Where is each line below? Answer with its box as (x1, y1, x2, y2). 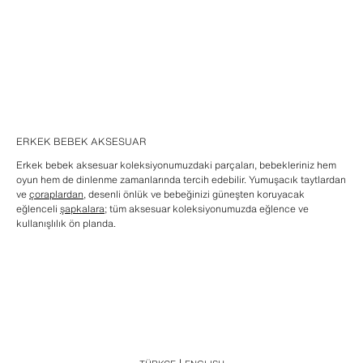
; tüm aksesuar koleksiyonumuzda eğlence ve (105, 202, 309, 216)
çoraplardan (29, 187, 83, 201)
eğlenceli (16, 202, 60, 216)
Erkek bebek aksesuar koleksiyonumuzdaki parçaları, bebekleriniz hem (16, 158, 336, 172)
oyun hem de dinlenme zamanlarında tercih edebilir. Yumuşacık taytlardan (16, 173, 346, 186)
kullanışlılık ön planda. (16, 216, 116, 230)
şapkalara (60, 202, 105, 216)
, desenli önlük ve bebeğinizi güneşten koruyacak (83, 187, 305, 201)
